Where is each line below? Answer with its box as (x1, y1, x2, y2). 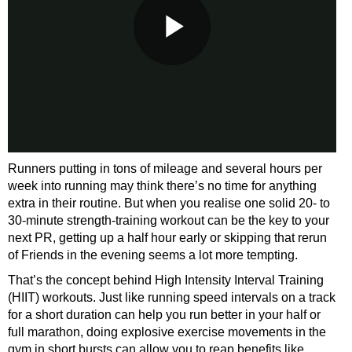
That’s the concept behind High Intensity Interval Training (8, 273, 324, 287)
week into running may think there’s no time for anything (8, 178, 317, 192)
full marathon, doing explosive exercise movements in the (8, 324, 326, 339)
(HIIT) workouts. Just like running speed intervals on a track (8, 290, 335, 304)
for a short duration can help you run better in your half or (8, 307, 321, 321)
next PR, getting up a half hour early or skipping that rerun (8, 230, 327, 244)
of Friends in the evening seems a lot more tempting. (8, 247, 298, 262)
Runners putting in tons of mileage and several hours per (8, 161, 322, 175)
